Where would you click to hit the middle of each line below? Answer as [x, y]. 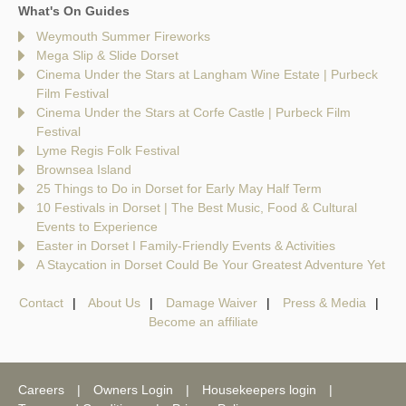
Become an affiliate [203, 321]
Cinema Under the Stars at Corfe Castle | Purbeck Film [193, 112]
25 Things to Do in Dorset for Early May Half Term [179, 188]
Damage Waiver [211, 302]
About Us [114, 302]
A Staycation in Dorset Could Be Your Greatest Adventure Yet [211, 264]
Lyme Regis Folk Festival [108, 150]
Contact [41, 302]
